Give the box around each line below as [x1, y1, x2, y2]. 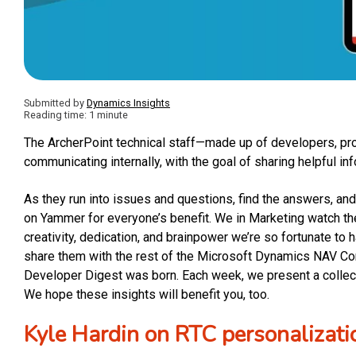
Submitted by [24, 96, 87, 109]
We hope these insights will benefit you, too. [24, 286, 269, 302]
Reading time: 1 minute [24, 108, 128, 121]
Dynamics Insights [87, 96, 170, 109]
